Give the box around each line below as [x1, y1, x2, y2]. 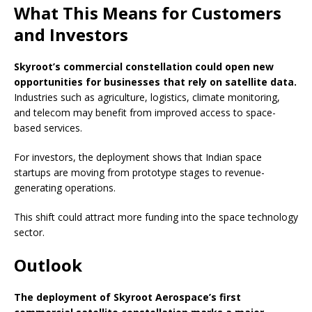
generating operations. [14, 181, 116, 195]
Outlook [14, 253, 82, 277]
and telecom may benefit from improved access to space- [14, 106, 276, 120]
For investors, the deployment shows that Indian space [14, 150, 262, 164]
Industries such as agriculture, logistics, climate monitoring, [14, 91, 280, 104]
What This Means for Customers [14, 1, 281, 25]
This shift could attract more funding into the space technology [14, 210, 298, 224]
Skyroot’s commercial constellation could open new [14, 60, 274, 74]
